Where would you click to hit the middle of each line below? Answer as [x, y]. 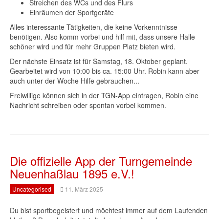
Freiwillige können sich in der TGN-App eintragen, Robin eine [104, 95]
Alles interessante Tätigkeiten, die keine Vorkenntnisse [94, 27]
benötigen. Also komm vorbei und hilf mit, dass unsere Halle [102, 37]
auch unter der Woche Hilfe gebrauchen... [75, 81]
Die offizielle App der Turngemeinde [101, 161]
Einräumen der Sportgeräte [72, 12]
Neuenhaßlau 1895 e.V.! [72, 173]
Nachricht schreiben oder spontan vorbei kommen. [88, 105]
